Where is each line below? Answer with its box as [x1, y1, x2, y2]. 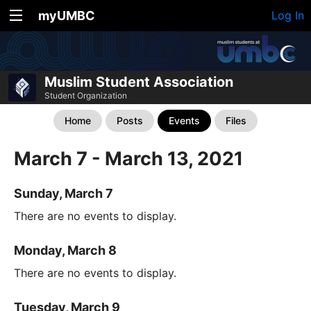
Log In [271, 8, 304, 22]
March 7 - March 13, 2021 [14, 147, 243, 170]
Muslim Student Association [44, 74, 233, 90]
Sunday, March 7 [14, 186, 113, 201]
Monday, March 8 [14, 243, 117, 258]
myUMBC [38, 8, 95, 23]
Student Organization [44, 90, 127, 101]
